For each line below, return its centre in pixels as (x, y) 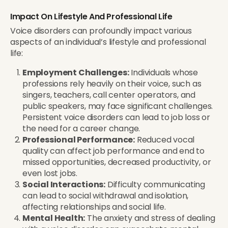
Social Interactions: (64, 184)
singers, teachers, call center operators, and (109, 95)
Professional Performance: (79, 139)
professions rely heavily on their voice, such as (112, 83)
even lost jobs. (50, 173)
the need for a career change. (81, 128)
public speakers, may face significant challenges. (118, 106)
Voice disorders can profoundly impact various (101, 31)
